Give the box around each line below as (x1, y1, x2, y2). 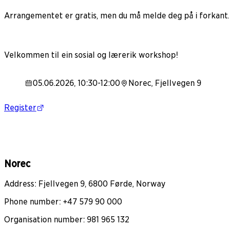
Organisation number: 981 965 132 (4, 215, 129, 225)
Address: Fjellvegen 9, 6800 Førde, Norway (4, 179, 166, 189)
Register (4, 103, 36, 113)
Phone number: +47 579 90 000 (4, 197, 122, 207)
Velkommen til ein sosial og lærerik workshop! (4, 50, 178, 60)
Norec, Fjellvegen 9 (128, 78, 201, 88)
